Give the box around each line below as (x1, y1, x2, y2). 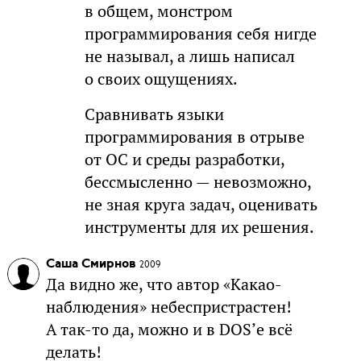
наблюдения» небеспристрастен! (45, 296, 292, 317)
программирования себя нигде (84, 23, 317, 44)
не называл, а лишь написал (84, 45, 295, 67)
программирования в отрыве (84, 126, 305, 147)
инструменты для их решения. (84, 216, 314, 238)
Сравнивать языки (84, 103, 224, 125)
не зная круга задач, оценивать (84, 193, 317, 215)
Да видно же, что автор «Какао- (45, 273, 282, 295)
